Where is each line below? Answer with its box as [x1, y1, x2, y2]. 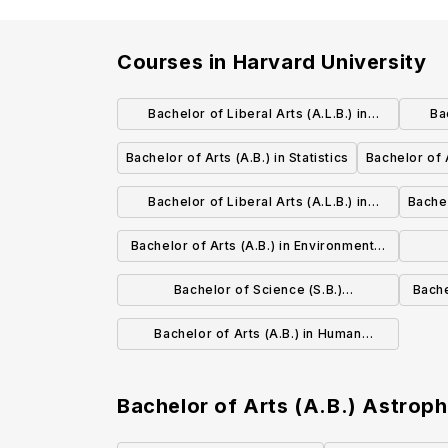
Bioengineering [208, 312, 308, 328]
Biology [233, 386, 283, 402]
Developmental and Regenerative [149, 356, 367, 372]
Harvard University [232, 50, 427, 75]
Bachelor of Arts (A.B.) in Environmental [130, 238, 386, 254]
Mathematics [216, 224, 300, 240]
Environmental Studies [185, 136, 331, 152]
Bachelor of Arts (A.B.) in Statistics [125, 150, 349, 166]
